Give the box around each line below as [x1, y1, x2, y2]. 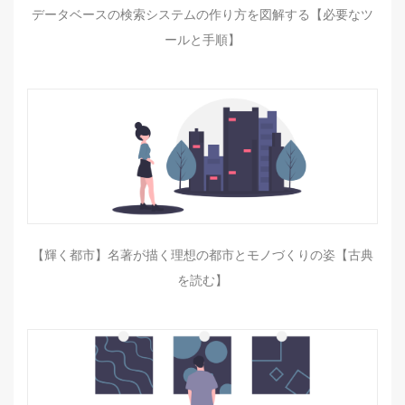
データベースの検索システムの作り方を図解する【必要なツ [32, 6, 373, 22]
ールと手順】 [165, 32, 240, 47]
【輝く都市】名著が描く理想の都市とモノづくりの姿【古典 [32, 247, 373, 262]
